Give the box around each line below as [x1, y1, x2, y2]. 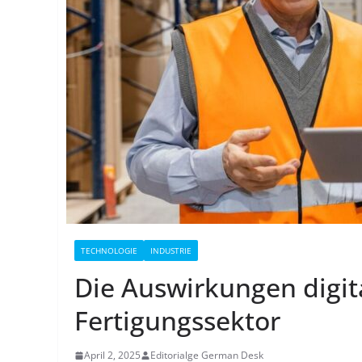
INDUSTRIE [150, 245, 192, 256]
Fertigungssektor [74, 303, 280, 338]
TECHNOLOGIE [81, 245, 137, 256]
